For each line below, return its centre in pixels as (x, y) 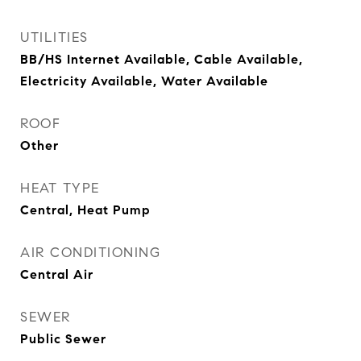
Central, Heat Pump (85, 210)
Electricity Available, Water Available (144, 81)
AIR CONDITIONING (90, 253)
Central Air (57, 275)
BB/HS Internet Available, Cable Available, (162, 60)
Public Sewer (63, 339)
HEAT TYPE (60, 189)
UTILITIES (54, 38)
